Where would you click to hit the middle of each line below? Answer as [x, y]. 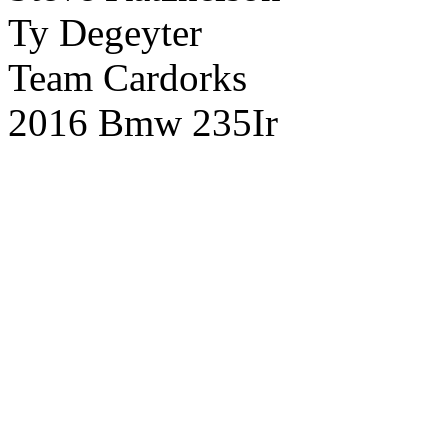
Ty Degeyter [105, 32]
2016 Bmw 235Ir [143, 122]
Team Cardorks [127, 77]
